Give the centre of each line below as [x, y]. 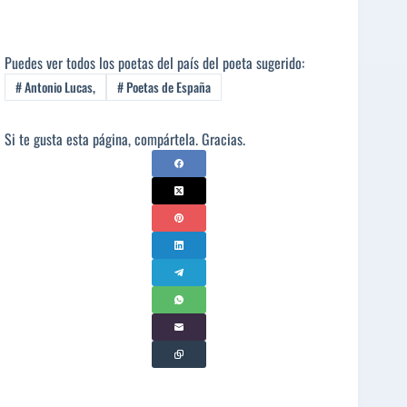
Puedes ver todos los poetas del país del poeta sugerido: [154, 63]
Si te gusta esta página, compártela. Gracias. [125, 139]
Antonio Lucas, [58, 87]
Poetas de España [167, 87]
